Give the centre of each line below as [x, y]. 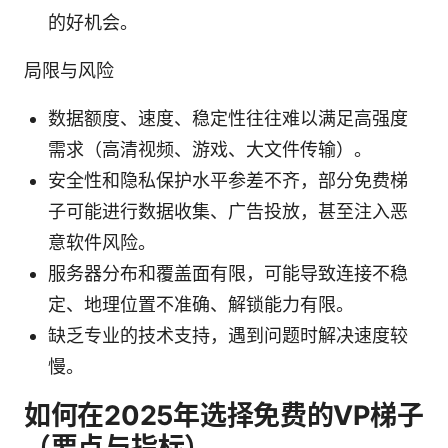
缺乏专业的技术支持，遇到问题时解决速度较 [228, 335]
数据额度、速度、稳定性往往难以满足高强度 [228, 118]
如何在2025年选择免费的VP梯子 [224, 415]
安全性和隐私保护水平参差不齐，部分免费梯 [228, 180]
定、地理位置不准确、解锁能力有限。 [201, 304]
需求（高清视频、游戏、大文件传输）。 [210, 149]
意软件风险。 [102, 242]
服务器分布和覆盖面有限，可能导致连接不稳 [228, 273]
